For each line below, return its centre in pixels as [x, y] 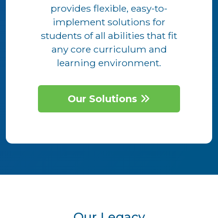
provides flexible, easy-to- [109, 8]
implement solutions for [109, 22]
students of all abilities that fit [109, 35]
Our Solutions [104, 99]
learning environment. [109, 63]
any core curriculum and [109, 49]
